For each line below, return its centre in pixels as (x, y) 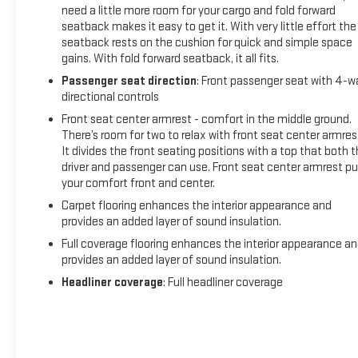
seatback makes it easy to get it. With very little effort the (209, 27)
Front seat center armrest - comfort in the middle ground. (206, 120)
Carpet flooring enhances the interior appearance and (196, 206)
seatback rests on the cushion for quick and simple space (207, 43)
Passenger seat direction (129, 82)
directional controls (110, 97)
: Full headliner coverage (223, 283)
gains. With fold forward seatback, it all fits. (170, 59)
